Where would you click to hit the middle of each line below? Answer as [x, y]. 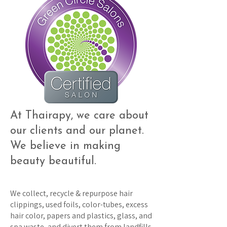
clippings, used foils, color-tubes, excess [79, 204]
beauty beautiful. [55, 161]
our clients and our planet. [77, 131]
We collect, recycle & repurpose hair [71, 193]
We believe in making [65, 146]
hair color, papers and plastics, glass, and [81, 216]
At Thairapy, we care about [79, 116]
